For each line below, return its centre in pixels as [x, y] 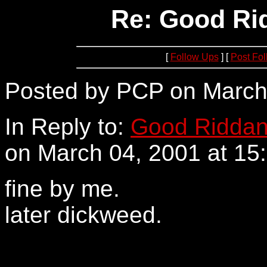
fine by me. [62, 188]
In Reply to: [68, 126]
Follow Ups [194, 57]
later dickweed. [83, 215]
